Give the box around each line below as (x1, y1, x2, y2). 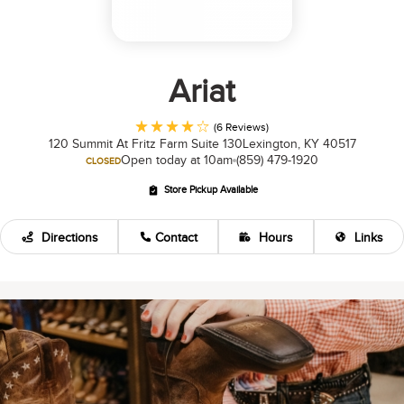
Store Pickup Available (163, 184, 258, 196)
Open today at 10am (121, 153, 233, 168)
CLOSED (86, 156, 121, 167)
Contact (154, 230, 197, 244)
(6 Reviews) (214, 121, 269, 134)
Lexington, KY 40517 (242, 137, 356, 151)
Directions (41, 230, 98, 244)
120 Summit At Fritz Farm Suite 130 (48, 137, 243, 151)
